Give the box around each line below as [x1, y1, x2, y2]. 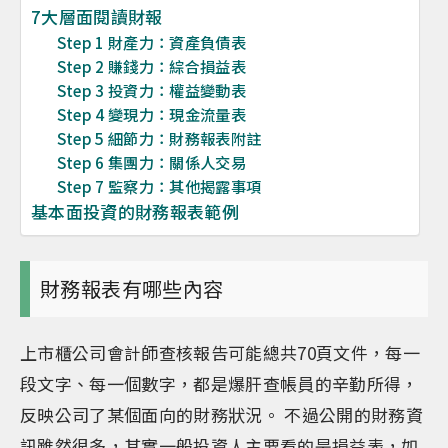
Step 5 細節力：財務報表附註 [56, 127, 262, 149]
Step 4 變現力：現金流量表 [56, 103, 246, 125]
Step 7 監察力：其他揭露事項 [56, 175, 262, 197]
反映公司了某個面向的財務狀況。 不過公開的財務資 [20, 402, 424, 427]
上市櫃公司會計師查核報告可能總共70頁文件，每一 [20, 340, 421, 365]
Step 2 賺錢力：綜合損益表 [56, 55, 246, 77]
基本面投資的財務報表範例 [31, 199, 240, 224]
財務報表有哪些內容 [40, 274, 224, 303]
